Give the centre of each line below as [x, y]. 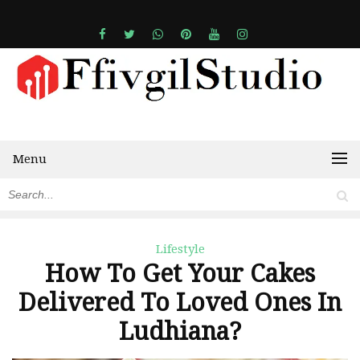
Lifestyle [180, 250]
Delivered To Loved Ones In [180, 303]
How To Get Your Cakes [180, 274]
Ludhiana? [180, 332]
